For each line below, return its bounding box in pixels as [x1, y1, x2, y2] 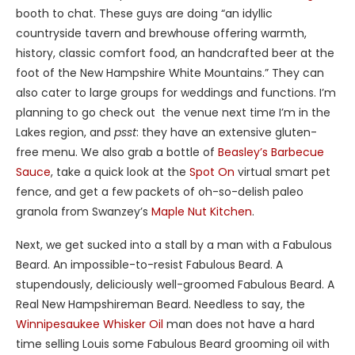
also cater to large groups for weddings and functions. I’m [16, 85, 336, 101]
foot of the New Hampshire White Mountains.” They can [16, 65, 324, 82]
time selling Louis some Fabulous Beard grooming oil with [16, 336, 330, 353]
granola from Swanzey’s [16, 204, 151, 220]
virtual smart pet [235, 164, 330, 181]
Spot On [189, 164, 235, 181]
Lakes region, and [16, 124, 114, 141]
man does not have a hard [163, 316, 315, 333]
